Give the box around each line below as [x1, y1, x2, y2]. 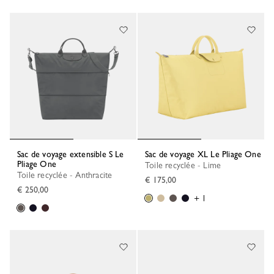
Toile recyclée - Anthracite [21, 170, 113, 180]
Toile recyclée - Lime [149, 160, 221, 170]
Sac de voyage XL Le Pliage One [149, 149, 261, 159]
